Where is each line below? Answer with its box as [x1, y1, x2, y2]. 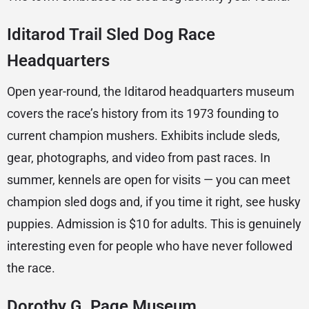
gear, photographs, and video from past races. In [7, 150, 270, 166]
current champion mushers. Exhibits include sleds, [7, 128, 280, 143]
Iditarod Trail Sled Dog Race [7, 25, 215, 45]
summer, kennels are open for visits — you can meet [7, 172, 290, 188]
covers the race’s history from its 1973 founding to [7, 106, 279, 121]
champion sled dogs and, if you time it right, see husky [7, 195, 301, 210]
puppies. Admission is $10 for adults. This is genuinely [7, 217, 301, 232]
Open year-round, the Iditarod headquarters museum [7, 84, 295, 99]
